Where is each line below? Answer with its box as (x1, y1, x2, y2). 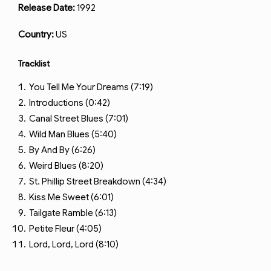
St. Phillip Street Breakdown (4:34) (29, 176, 166, 187)
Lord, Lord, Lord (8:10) (29, 239, 119, 250)
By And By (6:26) (29, 145, 96, 155)
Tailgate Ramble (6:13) (29, 207, 117, 218)
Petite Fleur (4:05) (29, 223, 102, 234)
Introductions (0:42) (29, 97, 110, 108)
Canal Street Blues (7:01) (29, 113, 128, 124)
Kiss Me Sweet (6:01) (29, 192, 114, 203)
